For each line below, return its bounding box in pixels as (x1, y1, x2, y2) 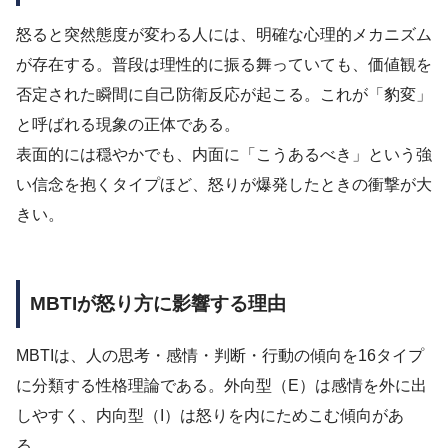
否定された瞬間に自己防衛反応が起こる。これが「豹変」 (16, 85, 432, 103)
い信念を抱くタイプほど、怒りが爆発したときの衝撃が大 (16, 175, 432, 193)
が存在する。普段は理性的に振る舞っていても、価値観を (16, 55, 432, 73)
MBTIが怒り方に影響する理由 (30, 292, 286, 314)
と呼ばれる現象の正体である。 (16, 115, 240, 133)
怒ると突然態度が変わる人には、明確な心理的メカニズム (16, 25, 432, 43)
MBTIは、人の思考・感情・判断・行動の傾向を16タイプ (16, 347, 424, 365)
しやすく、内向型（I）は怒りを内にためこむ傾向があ (16, 407, 404, 425)
